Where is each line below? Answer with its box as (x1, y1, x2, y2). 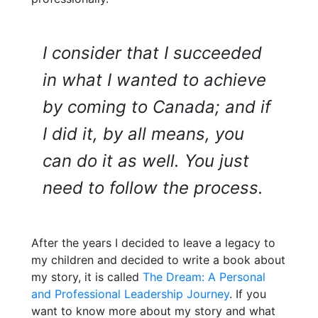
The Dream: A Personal (143, 270, 265, 285)
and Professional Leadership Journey (31, 287, 229, 302)
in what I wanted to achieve (43, 70, 266, 91)
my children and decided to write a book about (31, 253, 285, 268)
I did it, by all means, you (43, 124, 244, 145)
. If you (229, 287, 266, 302)
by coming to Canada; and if (43, 97, 271, 118)
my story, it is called (31, 270, 143, 285)
